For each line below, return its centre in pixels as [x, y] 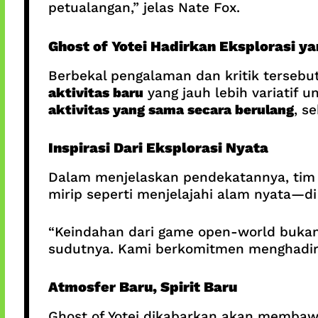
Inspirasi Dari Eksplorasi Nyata [158, 148]
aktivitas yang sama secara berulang [171, 109]
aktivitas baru [95, 92]
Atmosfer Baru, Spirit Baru [142, 287]
